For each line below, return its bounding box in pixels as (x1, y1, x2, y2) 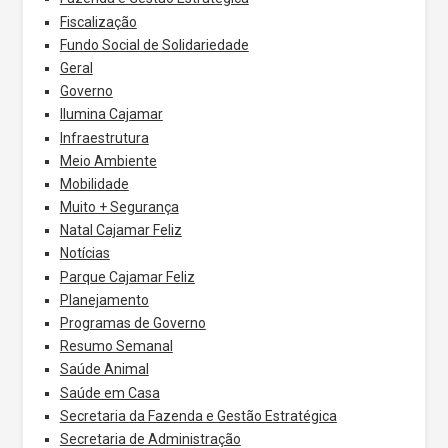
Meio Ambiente (59, 152, 157, 169)
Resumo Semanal (59, 338, 173, 355)
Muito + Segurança (59, 199, 179, 216)
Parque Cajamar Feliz (59, 268, 195, 285)
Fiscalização (59, 13, 137, 30)
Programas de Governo (59, 315, 206, 331)
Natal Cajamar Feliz (59, 222, 182, 239)
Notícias (59, 245, 110, 262)
